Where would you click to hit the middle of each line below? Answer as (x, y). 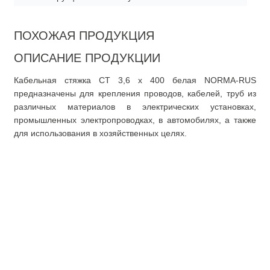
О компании (53, 194)
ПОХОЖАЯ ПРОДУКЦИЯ (84, 36)
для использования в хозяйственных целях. (100, 133)
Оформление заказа (197, 252)
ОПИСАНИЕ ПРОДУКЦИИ (87, 58)
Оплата (168, 235)
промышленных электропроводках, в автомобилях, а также (135, 120)
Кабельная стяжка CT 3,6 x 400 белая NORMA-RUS (135, 80)
